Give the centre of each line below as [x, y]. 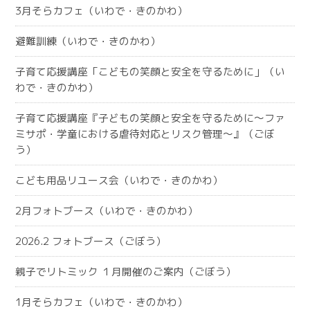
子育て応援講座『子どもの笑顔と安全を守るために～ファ [151, 118]
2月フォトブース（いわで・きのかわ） [107, 211]
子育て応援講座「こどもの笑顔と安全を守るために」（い [151, 72]
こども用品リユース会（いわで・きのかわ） [119, 180]
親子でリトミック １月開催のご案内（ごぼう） [126, 272]
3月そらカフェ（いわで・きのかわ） [102, 11]
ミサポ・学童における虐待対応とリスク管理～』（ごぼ [145, 134]
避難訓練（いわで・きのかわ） [88, 41]
